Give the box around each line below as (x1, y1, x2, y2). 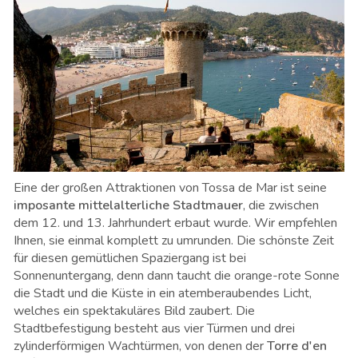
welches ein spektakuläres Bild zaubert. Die (14, 302, 255, 320)
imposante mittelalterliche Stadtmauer (14, 197, 243, 215)
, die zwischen (243, 197, 319, 215)
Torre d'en (267, 337, 327, 356)
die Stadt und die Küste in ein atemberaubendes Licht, (14, 284, 312, 303)
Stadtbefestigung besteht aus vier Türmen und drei (14, 320, 295, 338)
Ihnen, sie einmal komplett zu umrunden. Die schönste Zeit (14, 232, 334, 250)
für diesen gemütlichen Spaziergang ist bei (14, 249, 246, 268)
